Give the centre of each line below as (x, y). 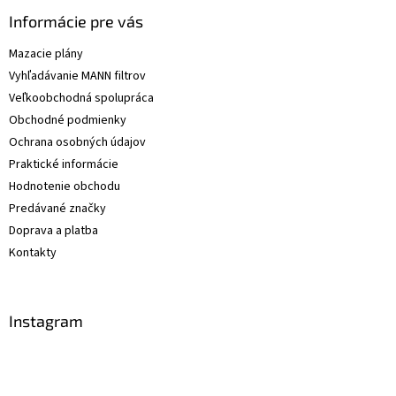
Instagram (46, 321)
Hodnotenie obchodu (65, 187)
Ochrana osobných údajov (77, 143)
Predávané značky (57, 209)
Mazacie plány (46, 54)
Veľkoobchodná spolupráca (81, 99)
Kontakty (33, 253)
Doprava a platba (53, 231)
